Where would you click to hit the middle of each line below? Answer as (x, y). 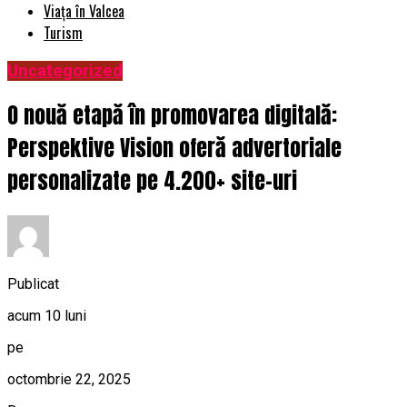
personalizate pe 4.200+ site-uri (152, 181)
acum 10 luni (47, 315)
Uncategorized (65, 71)
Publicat (33, 283)
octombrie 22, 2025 (69, 379)
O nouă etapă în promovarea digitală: (172, 116)
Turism (63, 33)
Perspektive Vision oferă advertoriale (174, 149)
